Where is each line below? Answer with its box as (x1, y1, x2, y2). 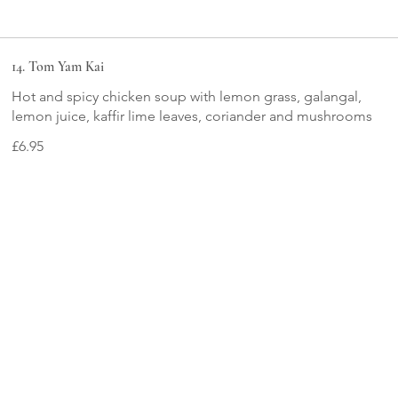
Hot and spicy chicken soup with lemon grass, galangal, (12, 88, 362, 105)
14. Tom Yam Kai (12, 58, 105, 76)
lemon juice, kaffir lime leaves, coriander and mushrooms (12, 107, 373, 124)
